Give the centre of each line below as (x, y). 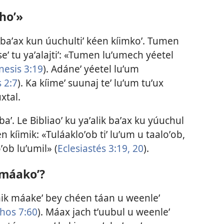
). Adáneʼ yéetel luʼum (91, 68)
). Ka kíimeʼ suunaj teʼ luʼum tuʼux (90, 82)
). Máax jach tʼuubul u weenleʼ (104, 212)
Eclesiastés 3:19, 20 (100, 148)
